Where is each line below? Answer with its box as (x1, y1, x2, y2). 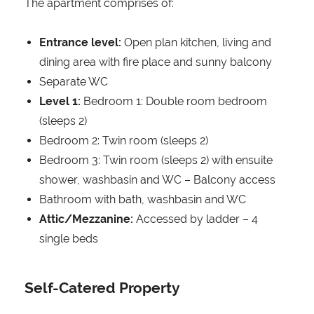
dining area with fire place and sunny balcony (39, 55, 272, 69)
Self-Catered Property (25, 279, 180, 297)
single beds (39, 232, 98, 246)
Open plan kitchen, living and (121, 36, 271, 50)
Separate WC (39, 75, 108, 89)
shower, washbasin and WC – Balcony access (39, 173, 275, 187)
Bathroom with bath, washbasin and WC (39, 193, 246, 207)
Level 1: (39, 95, 81, 109)
